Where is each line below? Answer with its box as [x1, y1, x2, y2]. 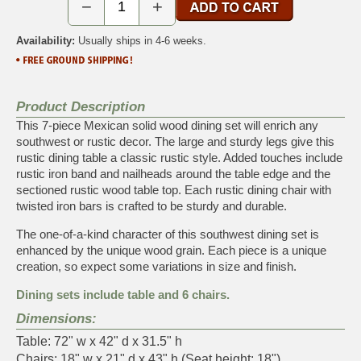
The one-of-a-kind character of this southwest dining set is [16, 226, 319, 241]
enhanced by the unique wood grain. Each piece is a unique [16, 243, 326, 257]
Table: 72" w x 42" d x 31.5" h [16, 334, 182, 348]
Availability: [16, 34, 75, 47]
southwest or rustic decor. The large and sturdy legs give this [16, 134, 334, 148]
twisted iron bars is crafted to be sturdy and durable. [16, 198, 287, 213]
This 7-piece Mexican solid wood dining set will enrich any [16, 118, 318, 132]
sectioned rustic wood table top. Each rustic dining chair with [16, 182, 331, 197]
